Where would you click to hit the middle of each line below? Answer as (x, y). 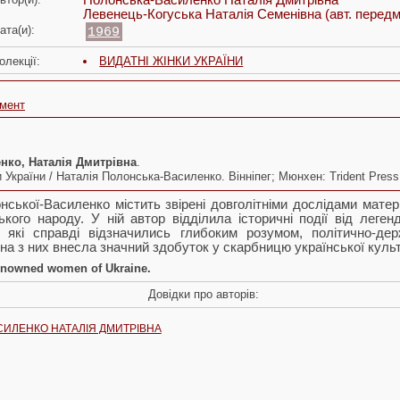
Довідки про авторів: (203, 295)
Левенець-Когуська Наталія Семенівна (204, 15)
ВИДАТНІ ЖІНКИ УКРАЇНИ (171, 62)
